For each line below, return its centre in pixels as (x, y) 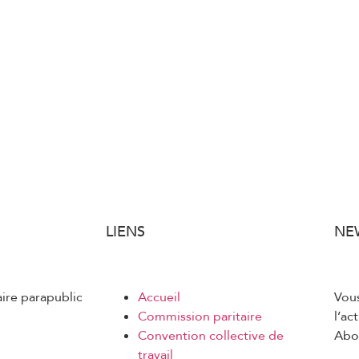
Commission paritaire (200, 317)
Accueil (159, 297)
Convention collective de (211, 336)
